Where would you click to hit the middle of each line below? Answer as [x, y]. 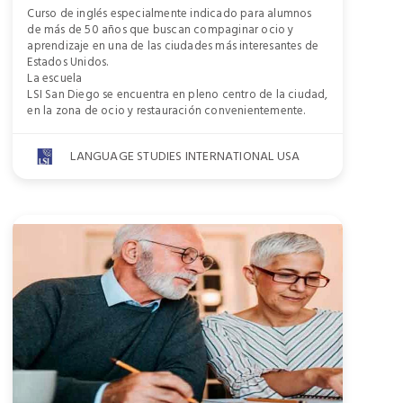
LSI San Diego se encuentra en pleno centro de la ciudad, [178, 95]
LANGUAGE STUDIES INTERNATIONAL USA [185, 157]
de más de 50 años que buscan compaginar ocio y [161, 30]
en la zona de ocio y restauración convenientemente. [166, 111]
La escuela [55, 79]
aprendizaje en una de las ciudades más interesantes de [173, 46]
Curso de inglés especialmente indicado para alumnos [170, 14]
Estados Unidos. [68, 63]
